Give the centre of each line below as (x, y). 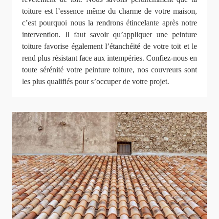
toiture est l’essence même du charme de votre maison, (109, 11)
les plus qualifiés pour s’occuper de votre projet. (96, 81)
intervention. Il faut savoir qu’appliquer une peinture (109, 34)
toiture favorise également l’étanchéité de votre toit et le (109, 46)
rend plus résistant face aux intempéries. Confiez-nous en (109, 58)
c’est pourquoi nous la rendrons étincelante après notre (109, 22)
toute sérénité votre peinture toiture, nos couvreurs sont (109, 69)
